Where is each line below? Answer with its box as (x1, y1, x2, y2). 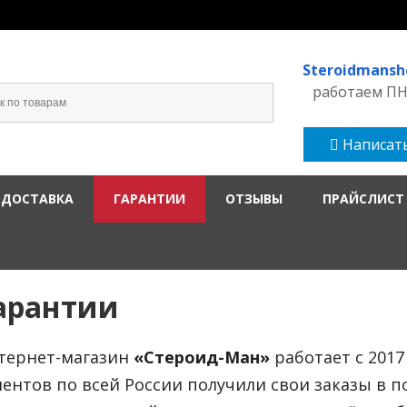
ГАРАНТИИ (114, 190, 185, 207)
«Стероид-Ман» (134, 346, 270, 368)
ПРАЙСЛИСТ (323, 190, 404, 207)
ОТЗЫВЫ (225, 190, 283, 207)
